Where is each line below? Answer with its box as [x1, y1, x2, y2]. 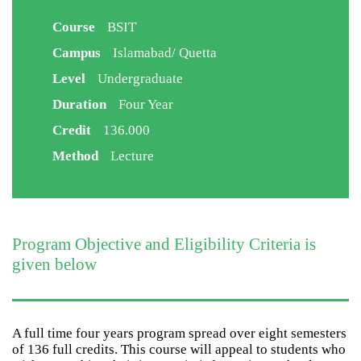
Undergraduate [98, 71, 183, 86]
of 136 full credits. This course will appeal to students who [12, 342, 346, 357]
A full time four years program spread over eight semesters [12, 326, 346, 341]
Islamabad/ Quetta [113, 45, 217, 60]
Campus [52, 45, 101, 60]
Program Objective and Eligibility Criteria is [12, 234, 316, 254]
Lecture [110, 148, 154, 164]
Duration [52, 97, 106, 112]
